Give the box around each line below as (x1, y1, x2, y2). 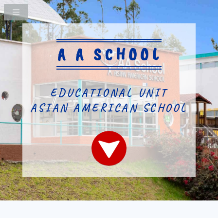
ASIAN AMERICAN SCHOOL (30, 101, 188, 115)
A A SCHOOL (57, 43, 162, 65)
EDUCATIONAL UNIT (50, 86, 168, 100)
